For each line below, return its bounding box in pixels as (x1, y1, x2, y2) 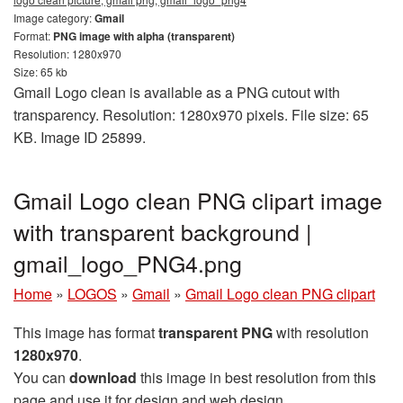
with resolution (273, 321, 369, 343)
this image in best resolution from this (137, 366, 376, 388)
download (69, 366, 137, 388)
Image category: (13, 9, 94, 25)
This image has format (13, 321, 158, 343)
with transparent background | (13, 214, 312, 247)
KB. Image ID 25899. (13, 126, 146, 148)
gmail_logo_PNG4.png (13, 246, 242, 279)
